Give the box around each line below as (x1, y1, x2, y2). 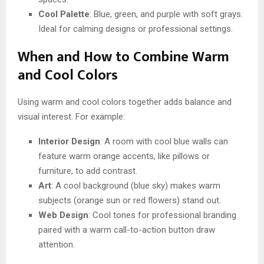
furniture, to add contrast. (38, 165, 137, 176)
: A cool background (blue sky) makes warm (51, 180, 220, 191)
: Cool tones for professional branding (88, 209, 236, 220)
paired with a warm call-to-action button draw (38, 224, 215, 235)
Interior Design (38, 136, 100, 147)
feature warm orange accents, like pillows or (38, 150, 210, 161)
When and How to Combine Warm (18, 45, 229, 69)
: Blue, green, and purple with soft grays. (90, 8, 243, 19)
